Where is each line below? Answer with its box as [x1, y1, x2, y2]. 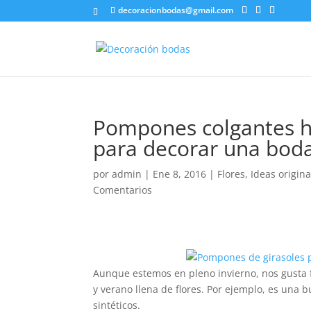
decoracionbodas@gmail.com [118, 4, 234, 16]
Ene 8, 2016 [153, 167, 207, 180]
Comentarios [93, 183, 153, 196]
